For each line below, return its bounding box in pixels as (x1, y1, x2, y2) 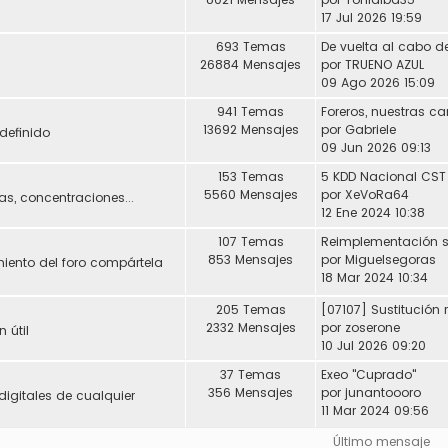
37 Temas (220, 365, 281, 383)
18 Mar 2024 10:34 (321, 268, 428, 286)
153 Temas (217, 167, 284, 185)
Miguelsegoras (345, 250, 436, 268)
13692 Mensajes (202, 120, 299, 138)
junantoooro (345, 383, 421, 401)
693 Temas (215, 37, 286, 55)
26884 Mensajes (200, 55, 301, 73)
